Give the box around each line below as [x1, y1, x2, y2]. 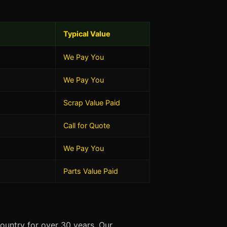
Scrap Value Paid [63, 98, 120, 107]
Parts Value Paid [63, 167, 118, 175]
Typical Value [63, 29, 110, 38]
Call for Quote [63, 121, 110, 130]
